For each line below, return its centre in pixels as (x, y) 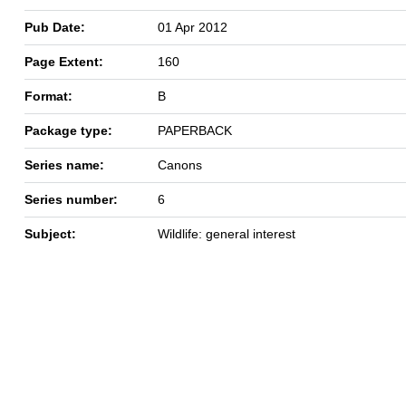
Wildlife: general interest (227, 233)
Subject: (50, 233)
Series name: (64, 164)
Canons (180, 164)
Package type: (68, 130)
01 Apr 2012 (193, 27)
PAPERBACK (195, 130)
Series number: (71, 199)
